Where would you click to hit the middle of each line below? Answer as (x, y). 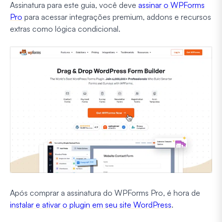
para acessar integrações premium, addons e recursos (117, 17)
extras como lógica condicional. (65, 28)
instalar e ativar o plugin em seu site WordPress (91, 204)
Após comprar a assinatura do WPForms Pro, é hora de (105, 193)
